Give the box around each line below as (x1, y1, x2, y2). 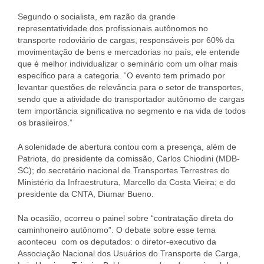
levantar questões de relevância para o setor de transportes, (18, 82, 243, 92)
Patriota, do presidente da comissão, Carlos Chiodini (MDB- (18, 153, 240, 163)
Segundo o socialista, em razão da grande (18, 11, 176, 21)
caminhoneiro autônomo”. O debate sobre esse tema (18, 225, 216, 235)
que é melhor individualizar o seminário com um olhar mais (18, 58, 237, 68)
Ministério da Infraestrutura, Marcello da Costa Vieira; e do (18, 177, 236, 187)
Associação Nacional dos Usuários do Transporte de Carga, (18, 248, 240, 258)
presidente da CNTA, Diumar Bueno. (18, 189, 154, 199)
